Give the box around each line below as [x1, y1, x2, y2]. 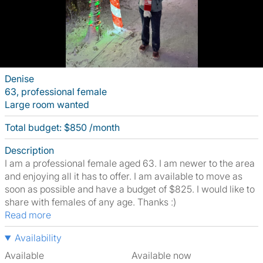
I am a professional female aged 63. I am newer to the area [5, 157, 255, 169]
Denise [5, 73, 34, 85]
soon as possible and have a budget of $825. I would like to [5, 183, 255, 195]
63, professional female [5, 86, 107, 97]
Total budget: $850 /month [5, 122, 120, 133]
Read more [11, 209, 51, 221]
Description [5, 144, 54, 156]
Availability [14, 232, 62, 244]
